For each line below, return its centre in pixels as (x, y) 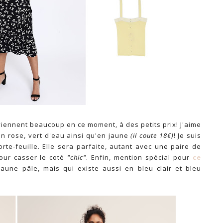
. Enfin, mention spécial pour (139, 157)
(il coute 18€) (152, 135)
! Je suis (187, 135)
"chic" (77, 157)
